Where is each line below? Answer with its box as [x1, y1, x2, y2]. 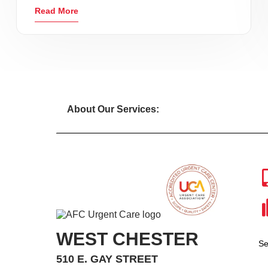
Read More [35, 6, 78, 16]
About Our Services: [67, 104, 159, 114]
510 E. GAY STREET [56, 253, 159, 265]
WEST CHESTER [56, 229, 199, 249]
